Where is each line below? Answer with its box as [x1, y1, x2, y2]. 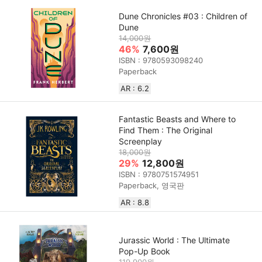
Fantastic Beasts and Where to [119, 113, 236, 124]
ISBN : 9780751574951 [119, 169, 199, 179]
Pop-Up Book [119, 246, 171, 256]
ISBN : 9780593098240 [119, 55, 204, 65]
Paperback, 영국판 [119, 180, 185, 190]
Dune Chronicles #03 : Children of [119, 11, 248, 21]
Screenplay [119, 136, 163, 146]
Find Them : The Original [119, 125, 213, 135]
